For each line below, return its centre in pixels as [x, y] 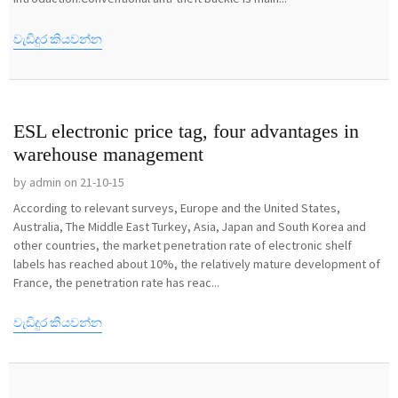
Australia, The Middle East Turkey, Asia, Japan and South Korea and [190, 226]
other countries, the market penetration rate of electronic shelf [183, 245]
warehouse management [108, 154]
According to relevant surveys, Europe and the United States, [177, 207]
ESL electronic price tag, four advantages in [186, 131]
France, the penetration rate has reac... [116, 282]
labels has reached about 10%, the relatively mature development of [197, 263]
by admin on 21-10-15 [69, 182]
